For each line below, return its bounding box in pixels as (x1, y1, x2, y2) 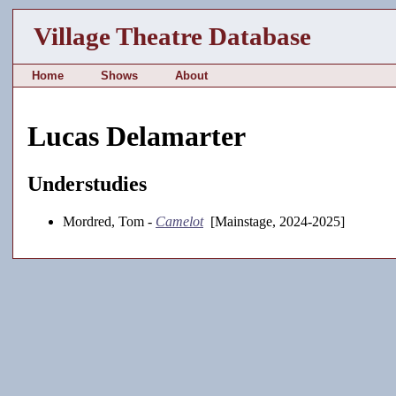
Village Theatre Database (34, 22, 312, 50)
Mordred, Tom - (63, 213, 156, 229)
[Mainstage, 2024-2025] (203, 213, 345, 229)
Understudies (27, 171, 147, 195)
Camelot (156, 213, 203, 229)
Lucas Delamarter (27, 120, 246, 153)
